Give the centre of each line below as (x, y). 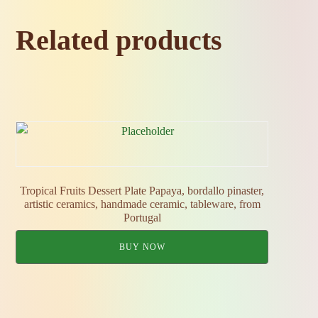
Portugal (142, 218)
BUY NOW (142, 247)
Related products (119, 40)
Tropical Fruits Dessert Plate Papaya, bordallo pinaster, (142, 191)
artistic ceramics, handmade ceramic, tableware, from (142, 204)
